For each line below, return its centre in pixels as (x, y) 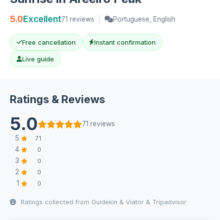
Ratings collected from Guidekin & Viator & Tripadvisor (102, 202)
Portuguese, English (144, 19)
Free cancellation (49, 42)
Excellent (42, 19)
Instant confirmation (125, 42)
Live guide (38, 59)
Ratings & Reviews (57, 99)
